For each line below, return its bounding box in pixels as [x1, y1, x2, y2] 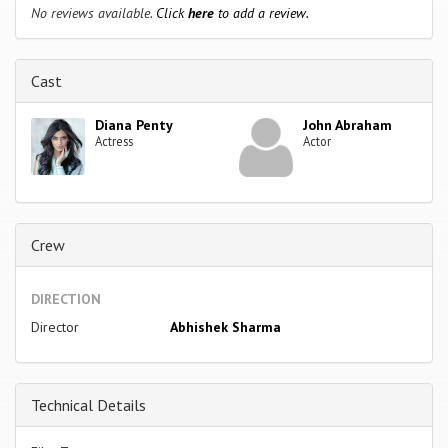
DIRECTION [31, 289, 101, 308]
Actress [95, 132, 134, 149]
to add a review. [214, 3, 309, 22]
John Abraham [303, 115, 393, 134]
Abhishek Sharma [169, 317, 281, 336]
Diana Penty [95, 115, 174, 134]
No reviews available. [31, 3, 156, 22]
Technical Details [31, 394, 146, 415]
